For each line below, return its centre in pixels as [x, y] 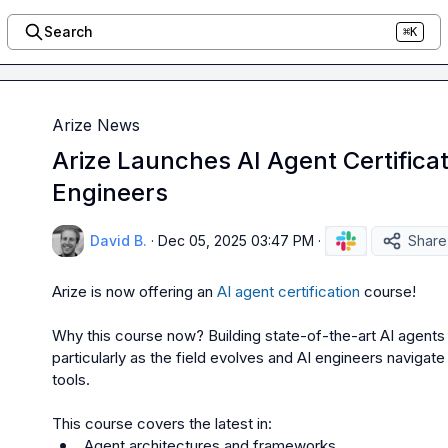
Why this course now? [130, 335]
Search [68, 31]
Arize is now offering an [134, 291]
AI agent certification [288, 291]
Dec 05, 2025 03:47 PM [236, 240]
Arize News [96, 125]
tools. [71, 379]
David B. [118, 240]
